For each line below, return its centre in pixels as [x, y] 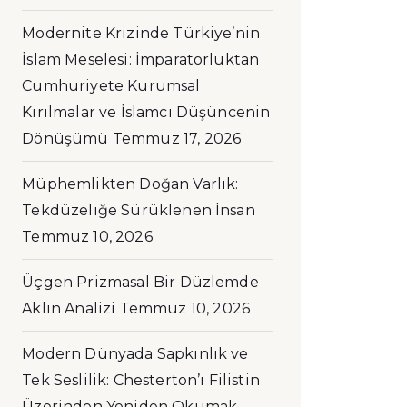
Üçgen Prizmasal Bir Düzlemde [140, 282]
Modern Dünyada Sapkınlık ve [135, 354]
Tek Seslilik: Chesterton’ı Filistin [141, 380]
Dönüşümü [65, 139]
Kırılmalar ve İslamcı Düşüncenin [146, 112]
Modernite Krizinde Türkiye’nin [141, 33]
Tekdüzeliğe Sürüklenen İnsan [139, 210]
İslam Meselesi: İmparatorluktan [141, 60]
